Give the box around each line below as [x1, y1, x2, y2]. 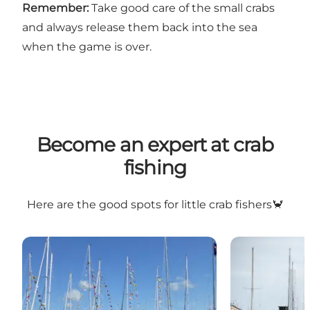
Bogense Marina [21, 237, 111, 251]
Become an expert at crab [36, 133, 274, 157]
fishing [123, 156, 187, 180]
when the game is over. [22, 39, 152, 53]
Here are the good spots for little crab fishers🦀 [26, 198, 283, 212]
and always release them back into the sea [22, 20, 257, 34]
